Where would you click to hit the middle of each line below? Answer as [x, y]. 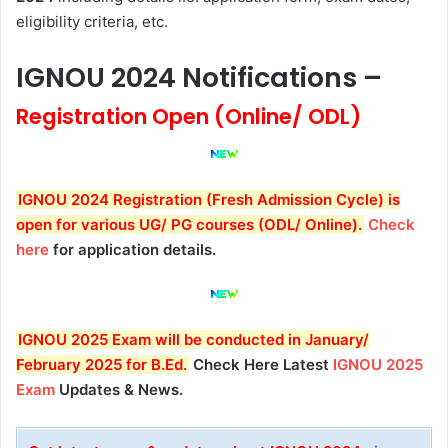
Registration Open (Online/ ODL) [191, 117]
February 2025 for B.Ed [99, 365]
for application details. [132, 249]
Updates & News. [119, 390]
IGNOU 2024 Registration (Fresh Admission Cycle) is [209, 199]
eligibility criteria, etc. [92, 22]
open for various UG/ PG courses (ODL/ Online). [189, 224]
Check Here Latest [261, 365]
